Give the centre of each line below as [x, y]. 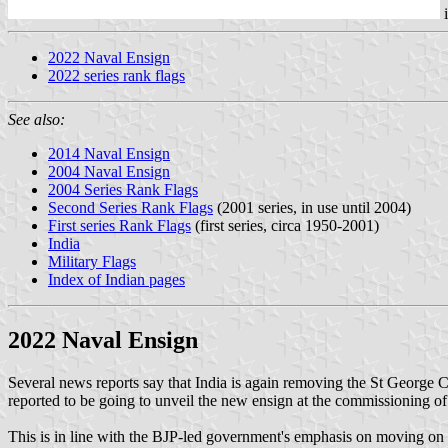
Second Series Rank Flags [130, 207]
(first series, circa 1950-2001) [285, 225]
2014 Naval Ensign [109, 153]
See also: [36, 119]
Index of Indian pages [116, 279]
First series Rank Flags [119, 225]
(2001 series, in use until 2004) [312, 207]
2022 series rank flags [116, 75]
